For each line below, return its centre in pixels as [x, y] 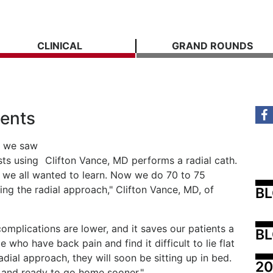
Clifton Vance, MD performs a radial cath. [141, 160]
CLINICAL [60, 46]
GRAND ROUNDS [212, 46]
